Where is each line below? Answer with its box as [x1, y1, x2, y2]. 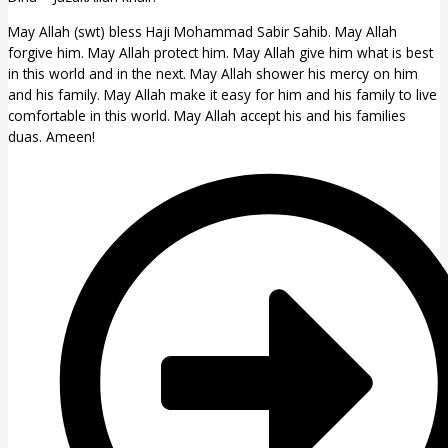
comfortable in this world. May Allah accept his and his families [8, 105, 406, 125]
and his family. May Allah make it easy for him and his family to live [8, 84, 437, 104]
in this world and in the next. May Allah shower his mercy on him [8, 63, 418, 83]
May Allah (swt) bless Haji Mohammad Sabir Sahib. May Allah [8, 21, 397, 41]
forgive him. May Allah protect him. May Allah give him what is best [8, 42, 433, 62]
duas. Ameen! [8, 126, 95, 146]
